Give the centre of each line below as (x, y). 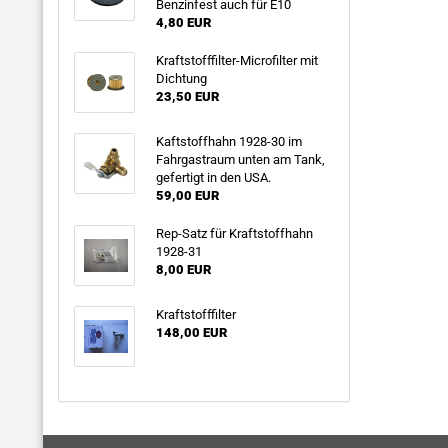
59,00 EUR (187, 195)
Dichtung (181, 78)
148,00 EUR (191, 332)
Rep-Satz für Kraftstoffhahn (234, 233)
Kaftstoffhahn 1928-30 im (228, 141)
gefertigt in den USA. (213, 177)
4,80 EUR (183, 22)
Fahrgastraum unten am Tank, (240, 159)
